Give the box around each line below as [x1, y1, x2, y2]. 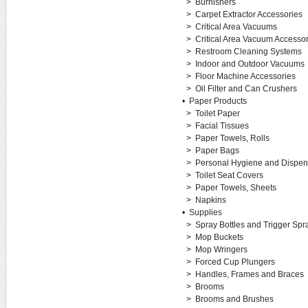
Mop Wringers [195, 245, 247, 254]
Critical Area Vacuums [195, 22, 277, 32]
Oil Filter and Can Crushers [195, 84, 297, 93]
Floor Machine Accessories [195, 71, 296, 81]
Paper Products [188, 96, 247, 106]
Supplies [188, 208, 222, 217]
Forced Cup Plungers [195, 257, 275, 267]
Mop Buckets [195, 232, 243, 242]
